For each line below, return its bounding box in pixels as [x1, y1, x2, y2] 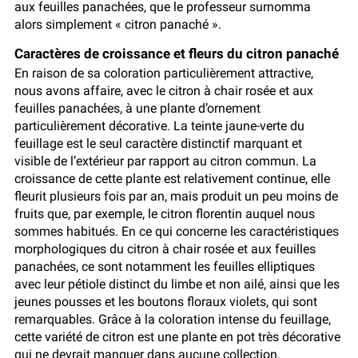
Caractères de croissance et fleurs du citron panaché [14, 46, 339, 62]
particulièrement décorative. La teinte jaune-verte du [14, 118, 304, 134]
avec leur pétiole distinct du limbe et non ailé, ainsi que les [14, 276, 340, 292]
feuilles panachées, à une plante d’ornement [14, 101, 261, 117]
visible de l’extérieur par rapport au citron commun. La [14, 153, 316, 169]
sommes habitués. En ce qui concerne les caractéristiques [14, 224, 339, 240]
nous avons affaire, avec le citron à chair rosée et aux [14, 83, 313, 99]
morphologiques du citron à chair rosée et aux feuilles [14, 241, 316, 257]
